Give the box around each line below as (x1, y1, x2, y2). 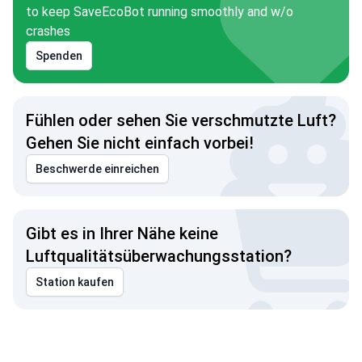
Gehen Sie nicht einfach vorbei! (26, 133, 254, 153)
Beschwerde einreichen (36, 162, 159, 175)
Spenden (36, 49, 82, 62)
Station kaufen (36, 276, 114, 288)
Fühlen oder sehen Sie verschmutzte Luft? (26, 111, 336, 130)
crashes (26, 23, 70, 39)
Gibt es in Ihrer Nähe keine (26, 224, 218, 243)
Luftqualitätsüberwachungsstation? (26, 246, 292, 266)
